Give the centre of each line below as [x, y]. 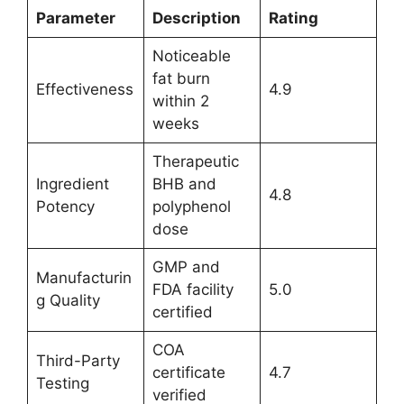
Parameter [75, 18]
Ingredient [72, 184]
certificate [188, 372]
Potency [65, 206]
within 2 [180, 101]
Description [196, 18]
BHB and [184, 184]
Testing [62, 383]
